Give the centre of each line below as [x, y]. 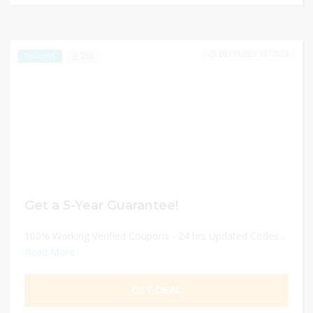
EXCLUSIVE [40, 56]
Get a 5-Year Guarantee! [101, 205]
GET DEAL [156, 290]
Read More [50, 252]
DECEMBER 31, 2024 [254, 54]
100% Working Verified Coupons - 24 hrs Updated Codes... [155, 236]
